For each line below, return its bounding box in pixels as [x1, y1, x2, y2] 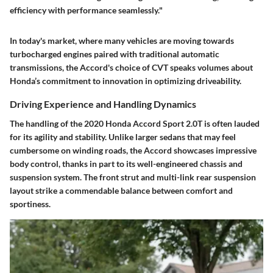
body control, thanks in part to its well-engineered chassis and [10, 158, 243, 169]
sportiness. [10, 198, 51, 209]
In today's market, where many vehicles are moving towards [10, 35, 234, 46]
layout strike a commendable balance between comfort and [10, 185, 233, 196]
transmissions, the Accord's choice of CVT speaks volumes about [10, 62, 253, 73]
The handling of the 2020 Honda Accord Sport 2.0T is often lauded [10, 118, 260, 129]
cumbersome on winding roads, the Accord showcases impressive [10, 144, 257, 155]
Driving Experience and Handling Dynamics [10, 98, 196, 110]
